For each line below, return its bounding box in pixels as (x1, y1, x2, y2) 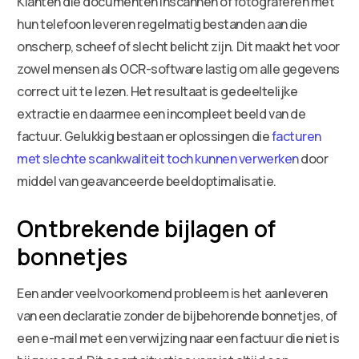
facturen (271, 127, 321, 145)
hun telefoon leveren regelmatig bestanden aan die (17, 14, 308, 33)
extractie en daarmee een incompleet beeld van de (17, 104, 306, 123)
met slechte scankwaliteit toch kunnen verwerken (17, 149, 299, 167)
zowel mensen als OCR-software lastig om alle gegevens (17, 59, 340, 78)
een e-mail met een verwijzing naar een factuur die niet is (17, 329, 340, 347)
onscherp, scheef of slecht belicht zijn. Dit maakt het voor (17, 37, 340, 55)
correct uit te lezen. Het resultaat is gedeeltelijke (17, 82, 298, 100)
